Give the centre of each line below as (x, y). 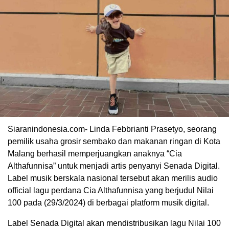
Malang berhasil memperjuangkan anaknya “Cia (95, 153)
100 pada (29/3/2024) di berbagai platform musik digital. (108, 202)
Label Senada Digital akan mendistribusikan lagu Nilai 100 (114, 223)
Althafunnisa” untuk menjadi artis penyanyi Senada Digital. (114, 166)
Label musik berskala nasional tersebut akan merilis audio (113, 178)
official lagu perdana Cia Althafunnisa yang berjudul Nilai (111, 190)
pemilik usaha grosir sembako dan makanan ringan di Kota (114, 141)
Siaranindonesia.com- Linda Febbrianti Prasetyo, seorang (112, 129)
